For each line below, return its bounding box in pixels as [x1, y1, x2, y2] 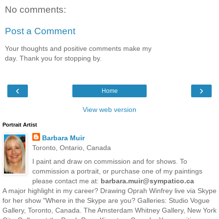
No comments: [5, 4, 66, 15]
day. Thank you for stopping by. [5, 54, 102, 63]
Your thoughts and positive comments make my [5, 44, 152, 53]
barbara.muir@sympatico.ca [100, 176, 194, 185]
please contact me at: [32, 176, 101, 185]
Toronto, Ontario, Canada [32, 144, 111, 152]
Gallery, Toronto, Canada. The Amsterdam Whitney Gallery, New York [2, 206, 217, 214]
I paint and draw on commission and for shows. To [32, 157, 187, 165]
